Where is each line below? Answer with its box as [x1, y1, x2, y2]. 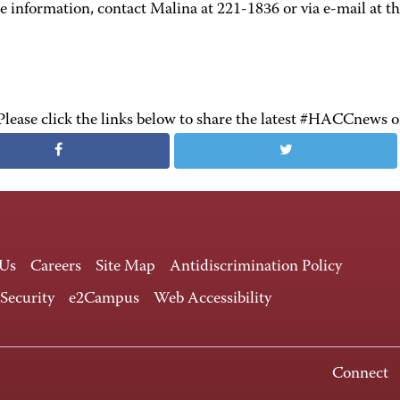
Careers [30, 259, 81, 275]
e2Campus [69, 291, 139, 307]
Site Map [96, 259, 155, 275]
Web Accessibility [154, 291, 271, 307]
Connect [332, 366, 388, 382]
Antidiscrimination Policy [170, 259, 342, 275]
